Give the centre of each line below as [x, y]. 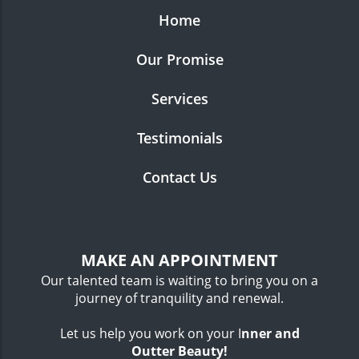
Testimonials [179, 138]
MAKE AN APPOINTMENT [179, 260]
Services [179, 99]
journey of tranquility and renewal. [179, 298]
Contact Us [179, 177]
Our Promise [179, 60]
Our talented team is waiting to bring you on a [179, 281]
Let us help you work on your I [150, 334]
